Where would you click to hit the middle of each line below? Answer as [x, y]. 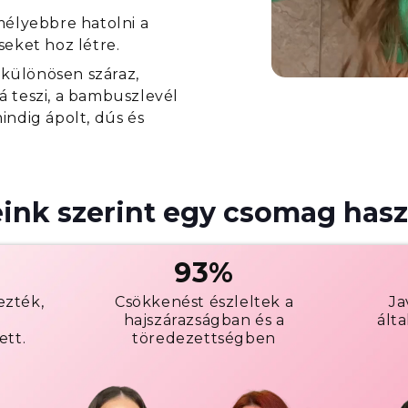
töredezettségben [204, 338]
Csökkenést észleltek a [204, 301]
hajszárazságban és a [204, 320]
